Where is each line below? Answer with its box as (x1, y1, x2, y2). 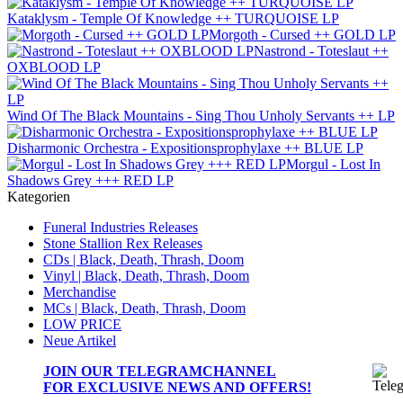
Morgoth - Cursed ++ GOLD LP (209, 26, 396, 42)
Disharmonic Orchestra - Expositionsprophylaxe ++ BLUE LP (7, 139, 363, 156)
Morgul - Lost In (286, 156, 381, 172)
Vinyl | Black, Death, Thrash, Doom (43, 267, 249, 283)
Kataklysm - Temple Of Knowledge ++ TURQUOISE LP (7, 10, 339, 26)
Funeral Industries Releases (43, 219, 198, 235)
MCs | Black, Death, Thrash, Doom (43, 300, 246, 316)
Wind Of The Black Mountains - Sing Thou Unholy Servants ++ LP (7, 107, 395, 123)
